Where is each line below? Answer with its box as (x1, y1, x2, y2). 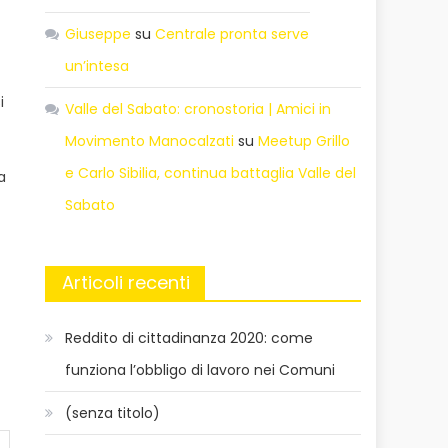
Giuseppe (65, 23, 132, 44)
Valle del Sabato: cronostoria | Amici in (65, 98, 332, 119)
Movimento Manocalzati (65, 130, 235, 151)
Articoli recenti (62, 269, 191, 295)
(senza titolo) (65, 402, 161, 423)
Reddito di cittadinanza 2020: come (65, 327, 314, 348)
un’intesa (65, 55, 130, 76)
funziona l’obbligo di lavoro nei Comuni (65, 359, 336, 380)
